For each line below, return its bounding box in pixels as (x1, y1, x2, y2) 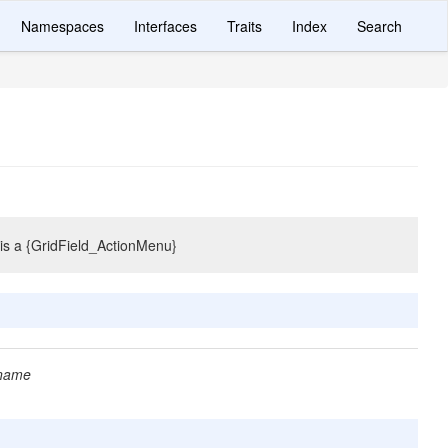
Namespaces (21, 16, 104, 36)
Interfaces (134, 16, 197, 36)
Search (357, 16, 402, 36)
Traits (227, 16, 262, 36)
